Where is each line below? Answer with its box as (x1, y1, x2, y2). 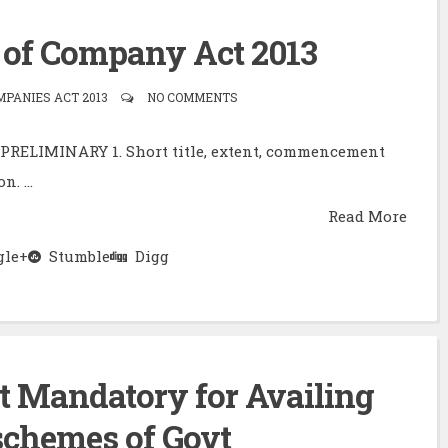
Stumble (41, 246, 110, 267)
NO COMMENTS (138, 89, 238, 106)
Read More (328, 206, 407, 227)
